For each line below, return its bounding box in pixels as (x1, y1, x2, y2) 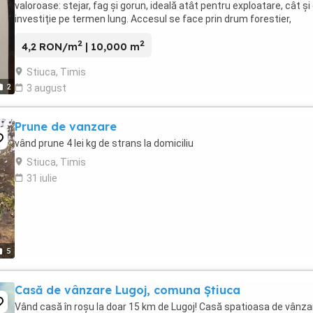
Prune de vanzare (15, 119, 117, 133)
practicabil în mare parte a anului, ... (15, 27, 171, 38)
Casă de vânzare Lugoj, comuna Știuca (15, 282, 240, 297)
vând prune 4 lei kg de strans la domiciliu (15, 137, 194, 149)
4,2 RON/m (22, 40, 78, 53)
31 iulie (27, 172, 57, 184)
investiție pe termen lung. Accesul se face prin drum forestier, (15, 13, 291, 24)
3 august (27, 82, 66, 94)
